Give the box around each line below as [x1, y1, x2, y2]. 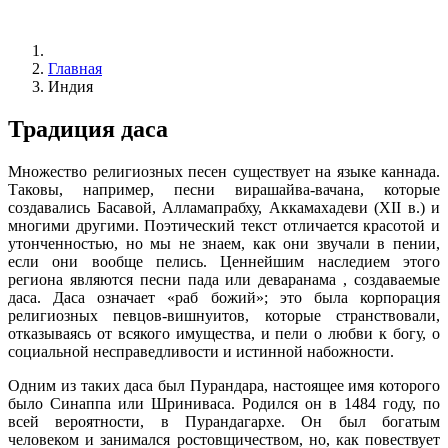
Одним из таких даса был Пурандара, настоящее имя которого [8, 376, 440, 394]
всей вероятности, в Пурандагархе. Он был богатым [8, 412, 440, 430]
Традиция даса [8, 115, 168, 142]
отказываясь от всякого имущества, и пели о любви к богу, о [8, 324, 440, 342]
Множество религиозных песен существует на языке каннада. [8, 162, 440, 180]
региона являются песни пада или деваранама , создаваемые [8, 270, 440, 288]
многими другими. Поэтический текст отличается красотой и [8, 216, 440, 234]
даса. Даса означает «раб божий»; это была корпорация [8, 288, 440, 306]
